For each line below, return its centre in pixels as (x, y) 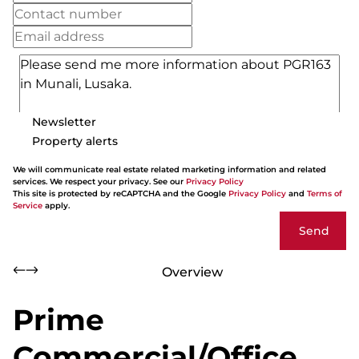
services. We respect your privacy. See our (99, 182)
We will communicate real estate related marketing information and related (169, 169)
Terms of (325, 194)
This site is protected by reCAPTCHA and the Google (121, 194)
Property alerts (75, 141)
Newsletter (64, 121)
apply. (56, 206)
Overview (192, 272)
